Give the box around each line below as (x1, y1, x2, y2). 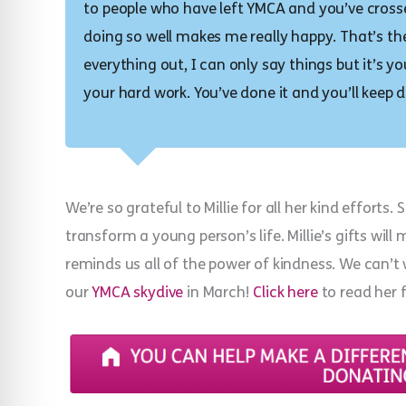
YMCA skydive (92, 282, 184, 302)
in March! (183, 282, 254, 302)
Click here (253, 282, 318, 302)
